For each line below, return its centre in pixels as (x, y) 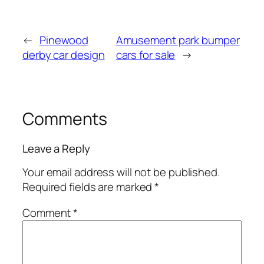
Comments (65, 119)
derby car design (64, 55)
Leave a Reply (56, 148)
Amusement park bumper (178, 40)
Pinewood (64, 40)
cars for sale (146, 55)
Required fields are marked (89, 187)
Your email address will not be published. (121, 172)
